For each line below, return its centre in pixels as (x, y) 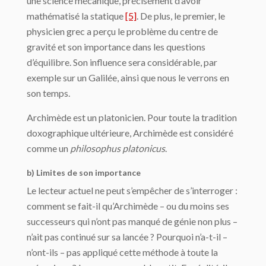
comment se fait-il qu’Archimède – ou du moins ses (128, 206)
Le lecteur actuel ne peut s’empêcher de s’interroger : (132, 191)
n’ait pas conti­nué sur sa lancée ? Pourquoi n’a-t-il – (127, 237)
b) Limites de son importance (84, 173)
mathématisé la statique (76, 16)
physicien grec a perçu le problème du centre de (122, 31)
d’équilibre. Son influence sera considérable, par (122, 62)
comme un (48, 148)
